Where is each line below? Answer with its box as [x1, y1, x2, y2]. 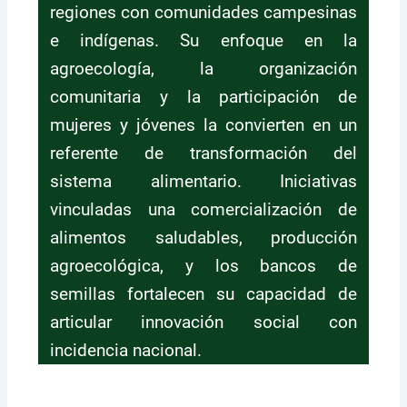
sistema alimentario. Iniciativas [50, 170, 357, 192]
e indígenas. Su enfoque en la [50, 29, 357, 51]
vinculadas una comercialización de [50, 198, 357, 220]
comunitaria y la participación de [50, 85, 357, 107]
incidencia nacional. [50, 339, 203, 361]
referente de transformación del [50, 142, 357, 164]
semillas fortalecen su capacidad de [50, 283, 357, 304]
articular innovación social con [50, 311, 357, 333]
